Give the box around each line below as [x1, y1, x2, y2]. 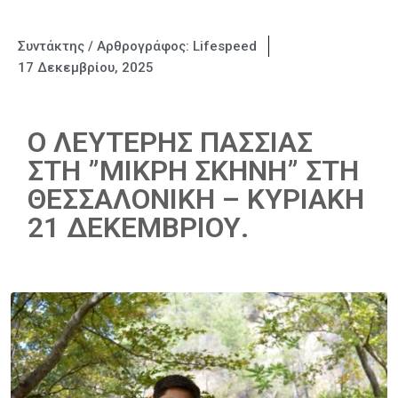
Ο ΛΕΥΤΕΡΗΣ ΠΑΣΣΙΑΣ [28, 125, 313, 159]
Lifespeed [193, 38, 257, 54]
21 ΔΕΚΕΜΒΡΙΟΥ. [28, 211, 249, 244]
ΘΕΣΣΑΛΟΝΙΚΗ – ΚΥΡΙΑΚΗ [28, 182, 364, 216]
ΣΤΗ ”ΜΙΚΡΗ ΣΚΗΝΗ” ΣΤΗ [28, 154, 359, 187]
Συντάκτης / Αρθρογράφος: [18, 38, 193, 54]
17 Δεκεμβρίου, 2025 [18, 60, 154, 76]
